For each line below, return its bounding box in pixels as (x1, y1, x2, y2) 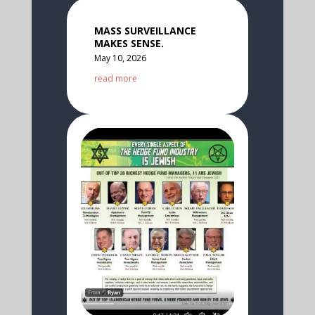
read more (94, 72, 137, 85)
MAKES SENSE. (94, 37, 164, 51)
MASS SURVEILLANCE (94, 24, 196, 38)
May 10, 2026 (94, 52, 146, 65)
